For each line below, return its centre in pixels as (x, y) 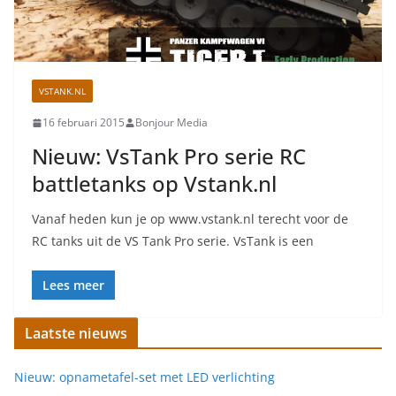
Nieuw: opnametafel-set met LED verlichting (145, 377)
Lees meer (73, 286)
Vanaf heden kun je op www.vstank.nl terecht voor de (190, 219)
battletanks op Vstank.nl (154, 184)
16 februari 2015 (84, 123)
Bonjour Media (171, 123)
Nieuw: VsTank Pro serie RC (169, 156)
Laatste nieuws (76, 334)
